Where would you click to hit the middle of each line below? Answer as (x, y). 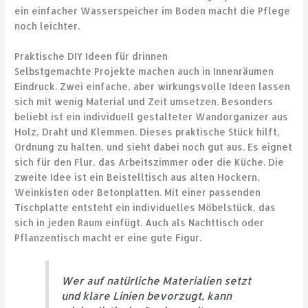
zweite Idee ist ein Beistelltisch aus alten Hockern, (137, 177)
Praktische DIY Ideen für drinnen (91, 56)
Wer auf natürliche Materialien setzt (156, 281)
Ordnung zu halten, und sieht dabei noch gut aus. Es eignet (154, 146)
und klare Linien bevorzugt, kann (147, 296)
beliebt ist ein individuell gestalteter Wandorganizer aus (152, 116)
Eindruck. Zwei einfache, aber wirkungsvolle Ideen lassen (153, 86)
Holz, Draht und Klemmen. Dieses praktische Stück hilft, (147, 131)
